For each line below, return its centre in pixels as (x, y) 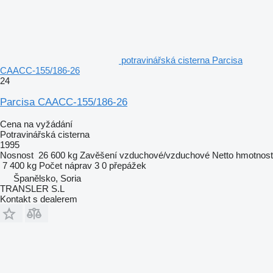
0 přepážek (124, 165)
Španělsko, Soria (47, 178)
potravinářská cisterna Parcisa (182, 60)
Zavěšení (98, 155)
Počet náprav (66, 165)
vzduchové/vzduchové (165, 155)
